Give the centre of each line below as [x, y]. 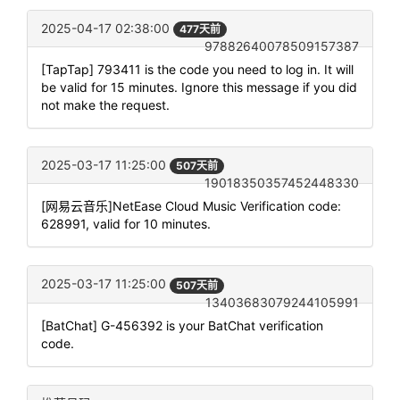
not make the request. [105, 105]
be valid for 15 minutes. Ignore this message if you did [199, 87]
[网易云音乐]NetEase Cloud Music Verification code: [191, 206]
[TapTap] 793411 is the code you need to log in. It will [197, 70]
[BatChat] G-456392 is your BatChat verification [182, 325]
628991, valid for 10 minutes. [126, 224]
